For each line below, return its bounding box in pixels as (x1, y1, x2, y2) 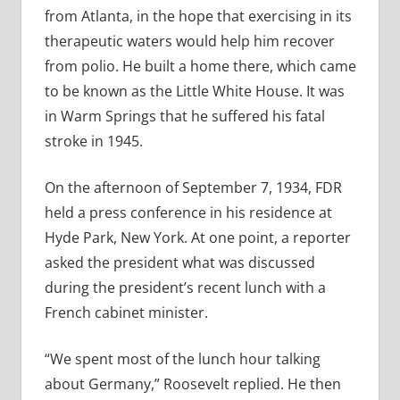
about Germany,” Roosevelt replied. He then (44, 374, 341, 395)
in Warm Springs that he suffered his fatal (44, 106, 325, 127)
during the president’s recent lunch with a (44, 278, 326, 298)
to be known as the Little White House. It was (44, 81, 345, 102)
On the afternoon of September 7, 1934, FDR (44, 178, 342, 198)
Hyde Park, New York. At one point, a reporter (44, 228, 351, 248)
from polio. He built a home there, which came (44, 56, 356, 77)
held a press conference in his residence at (44, 203, 332, 223)
